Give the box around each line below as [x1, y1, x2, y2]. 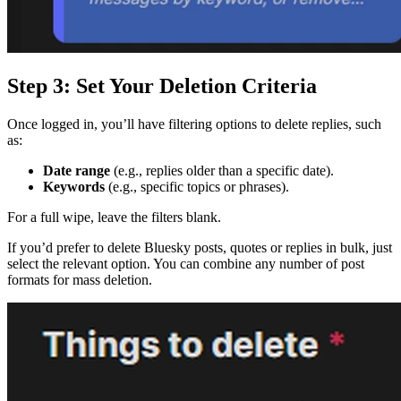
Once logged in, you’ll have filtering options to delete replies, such [7, 115, 381, 132]
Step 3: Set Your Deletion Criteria [7, 73, 317, 98]
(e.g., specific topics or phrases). [105, 178, 289, 194]
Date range [43, 162, 110, 178]
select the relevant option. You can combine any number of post [7, 255, 364, 271]
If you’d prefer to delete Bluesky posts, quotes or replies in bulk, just [7, 239, 392, 255]
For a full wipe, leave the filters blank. [7, 209, 221, 225]
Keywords [43, 178, 105, 194]
